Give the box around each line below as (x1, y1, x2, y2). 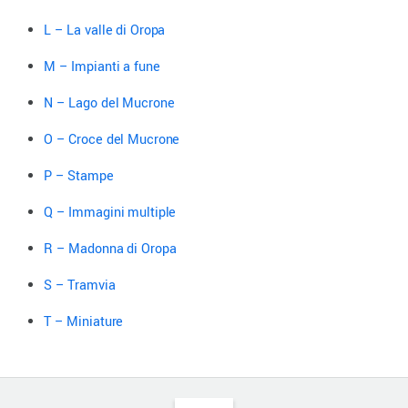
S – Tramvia (44, 275, 116, 295)
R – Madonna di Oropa (44, 239, 177, 259)
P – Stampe (44, 166, 114, 186)
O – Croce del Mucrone (44, 129, 180, 149)
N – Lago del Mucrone (44, 93, 175, 113)
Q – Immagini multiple (44, 202, 177, 222)
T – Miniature (44, 311, 124, 331)
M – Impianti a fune (44, 56, 160, 76)
